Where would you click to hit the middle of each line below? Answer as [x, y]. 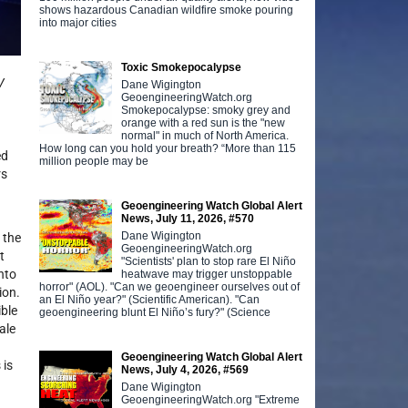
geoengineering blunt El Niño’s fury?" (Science [155, 312]
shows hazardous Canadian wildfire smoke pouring [167, 10]
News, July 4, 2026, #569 [185, 369]
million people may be [94, 161]
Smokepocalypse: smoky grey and [206, 110]
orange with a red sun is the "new [204, 122]
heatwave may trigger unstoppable [207, 274]
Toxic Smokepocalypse [182, 67]
